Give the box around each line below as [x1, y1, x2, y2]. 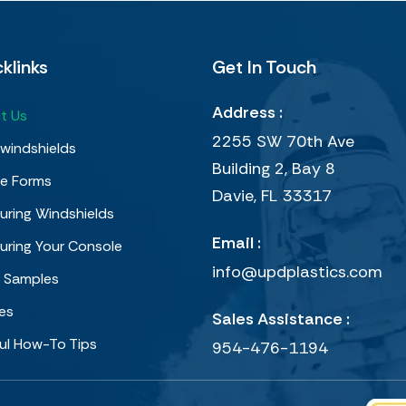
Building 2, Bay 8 [212, 157, 335, 179]
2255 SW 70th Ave [212, 130, 354, 152]
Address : [212, 101, 283, 123]
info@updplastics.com [212, 260, 382, 283]
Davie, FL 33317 [212, 184, 332, 207]
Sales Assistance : [212, 307, 350, 330]
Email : [212, 231, 261, 254]
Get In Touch [212, 54, 316, 79]
